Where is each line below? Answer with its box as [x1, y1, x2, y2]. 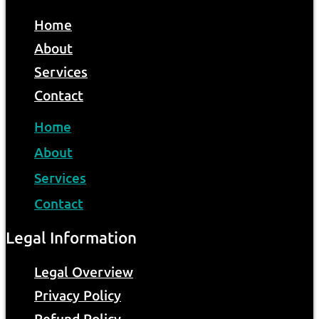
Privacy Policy [34, 287, 121, 304]
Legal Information [6, 229, 137, 249]
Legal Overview [34, 263, 133, 281]
